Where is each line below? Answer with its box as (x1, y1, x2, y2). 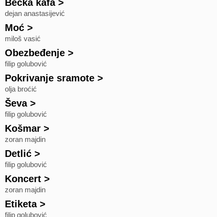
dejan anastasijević (5, 10, 65, 17)
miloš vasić (5, 35, 41, 43)
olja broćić (5, 85, 37, 93)
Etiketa (5, 199, 37, 209)
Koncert (5, 173, 41, 184)
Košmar (5, 123, 41, 134)
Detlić (5, 148, 31, 159)
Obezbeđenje (5, 47, 65, 58)
